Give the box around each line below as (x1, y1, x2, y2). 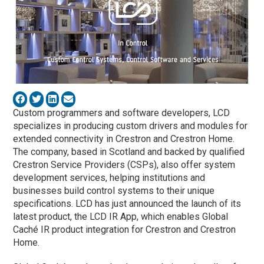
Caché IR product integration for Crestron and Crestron (13, 223, 236, 235)
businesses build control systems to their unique (13, 184, 215, 196)
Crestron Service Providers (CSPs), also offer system (13, 159, 236, 170)
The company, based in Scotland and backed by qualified (13, 146, 245, 157)
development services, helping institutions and (13, 171, 206, 183)
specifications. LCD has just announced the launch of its (13, 197, 242, 209)
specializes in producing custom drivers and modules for (13, 120, 248, 131)
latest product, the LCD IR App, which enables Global (13, 210, 229, 222)
